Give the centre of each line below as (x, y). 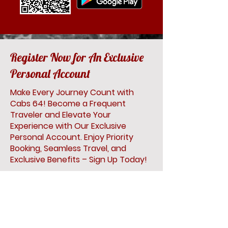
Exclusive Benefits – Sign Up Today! (79, 160)
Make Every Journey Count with (72, 92)
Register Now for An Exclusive (77, 57)
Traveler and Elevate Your (61, 115)
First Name (36, 184)
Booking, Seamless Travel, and (68, 148)
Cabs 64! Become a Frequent (68, 104)
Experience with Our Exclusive (68, 126)
